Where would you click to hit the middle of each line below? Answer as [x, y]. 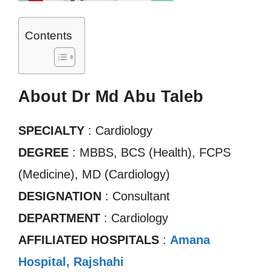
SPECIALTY [51, 131]
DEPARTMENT [59, 218]
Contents [49, 36]
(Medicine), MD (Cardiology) [94, 174]
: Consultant [136, 196]
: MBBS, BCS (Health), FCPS [150, 152]
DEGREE [43, 152]
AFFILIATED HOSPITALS [89, 240]
